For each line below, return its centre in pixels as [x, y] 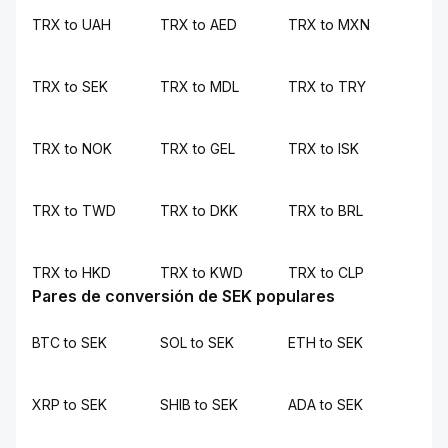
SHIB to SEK [199, 404]
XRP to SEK [69, 404]
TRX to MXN [329, 24]
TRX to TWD [74, 210]
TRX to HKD [71, 272]
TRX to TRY [327, 86]
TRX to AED [198, 24]
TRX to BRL [325, 210]
